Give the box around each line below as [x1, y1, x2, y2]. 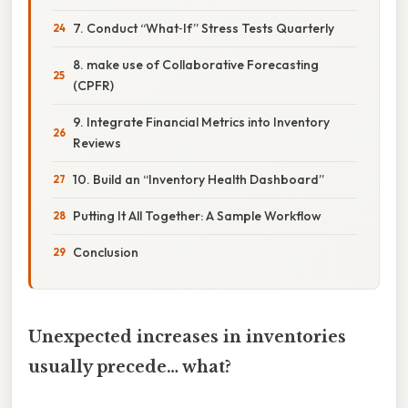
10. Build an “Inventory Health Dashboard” [73, 170, 324, 188]
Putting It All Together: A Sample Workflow [73, 207, 321, 224]
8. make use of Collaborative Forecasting [73, 56, 319, 73]
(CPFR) [73, 76, 114, 94]
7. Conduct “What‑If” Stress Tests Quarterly [73, 19, 334, 36]
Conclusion [73, 243, 138, 260]
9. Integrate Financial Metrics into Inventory [73, 113, 330, 130]
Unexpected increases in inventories [28, 326, 346, 347]
